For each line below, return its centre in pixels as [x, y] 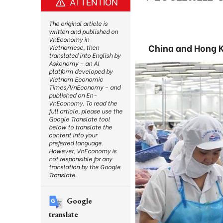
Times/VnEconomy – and [85, 87]
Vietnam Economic [76, 79]
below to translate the [80, 127]
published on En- [73, 95]
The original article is [78, 23]
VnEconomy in [69, 39]
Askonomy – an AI [74, 63]
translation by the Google [85, 167]
